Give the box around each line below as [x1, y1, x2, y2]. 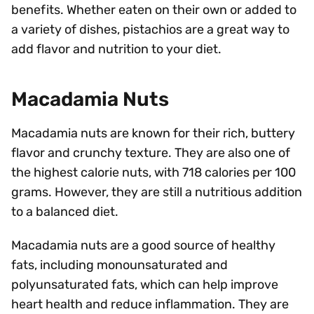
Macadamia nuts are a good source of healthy [11, 238, 275, 253]
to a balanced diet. [11, 204, 118, 219]
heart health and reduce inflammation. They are [11, 296, 289, 312]
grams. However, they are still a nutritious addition [11, 184, 302, 200]
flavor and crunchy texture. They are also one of [11, 145, 290, 161]
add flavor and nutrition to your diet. [11, 41, 221, 57]
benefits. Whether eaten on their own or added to [11, 2, 296, 18]
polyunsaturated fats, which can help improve [11, 277, 278, 292]
